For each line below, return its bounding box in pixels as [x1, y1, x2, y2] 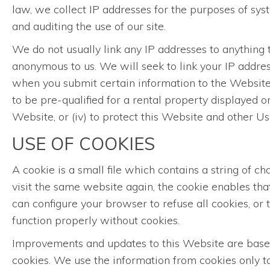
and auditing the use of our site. [12, 19, 166, 33]
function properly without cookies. [12, 213, 180, 227]
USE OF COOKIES [12, 133, 155, 154]
